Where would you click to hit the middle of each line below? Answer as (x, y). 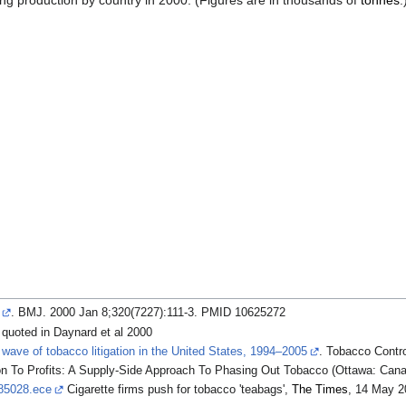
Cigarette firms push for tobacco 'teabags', (177, 390)
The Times (319, 390)
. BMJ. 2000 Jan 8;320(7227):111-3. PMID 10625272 (148, 313)
